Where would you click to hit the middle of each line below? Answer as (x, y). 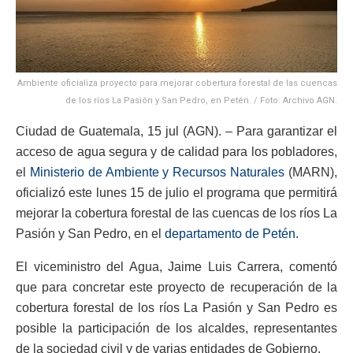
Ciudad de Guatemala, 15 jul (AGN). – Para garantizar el (176, 131)
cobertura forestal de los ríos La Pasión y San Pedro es (176, 307)
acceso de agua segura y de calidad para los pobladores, (176, 151)
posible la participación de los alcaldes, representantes (176, 328)
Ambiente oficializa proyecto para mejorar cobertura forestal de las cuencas (177, 83)
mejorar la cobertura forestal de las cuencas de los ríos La (176, 213)
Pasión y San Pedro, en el (90, 233)
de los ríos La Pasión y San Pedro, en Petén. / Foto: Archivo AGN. (201, 100)
